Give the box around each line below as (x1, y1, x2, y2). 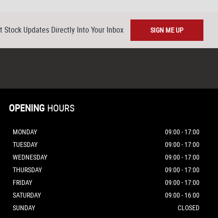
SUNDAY (13, 203, 35, 213)
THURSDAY (13, 165, 42, 175)
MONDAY (13, 127, 37, 137)
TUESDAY (13, 140, 37, 149)
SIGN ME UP (150, 25, 183, 35)
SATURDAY (13, 190, 41, 200)
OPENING (9, 101, 45, 115)
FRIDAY (13, 178, 32, 187)
